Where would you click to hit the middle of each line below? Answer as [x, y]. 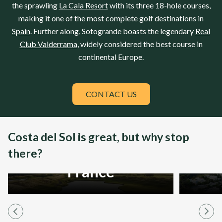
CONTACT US [111, 94]
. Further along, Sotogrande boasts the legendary [112, 31]
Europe [130, 57]
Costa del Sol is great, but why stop [99, 137]
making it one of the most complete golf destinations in [111, 18]
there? [25, 153]
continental [98, 57]
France [91, 171]
